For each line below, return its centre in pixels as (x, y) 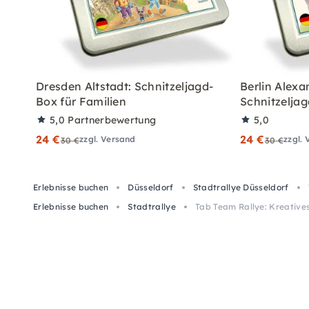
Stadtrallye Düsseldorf (241, 187)
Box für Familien (81, 101)
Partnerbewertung (112, 120)
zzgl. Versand (108, 139)
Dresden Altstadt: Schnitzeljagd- (125, 86)
